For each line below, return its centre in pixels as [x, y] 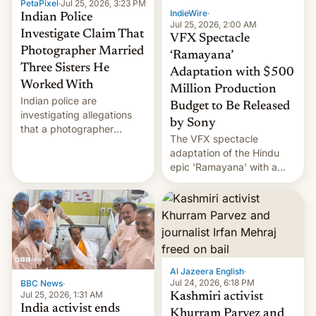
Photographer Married [82, 51]
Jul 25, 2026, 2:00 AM [213, 24]
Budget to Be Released [230, 106]
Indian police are [59, 100]
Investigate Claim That [82, 34]
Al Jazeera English [207, 271]
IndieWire [189, 13]
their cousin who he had [75, 157]
